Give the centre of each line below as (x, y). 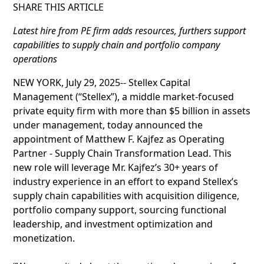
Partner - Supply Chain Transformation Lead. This (122, 153)
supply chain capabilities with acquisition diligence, (126, 196)
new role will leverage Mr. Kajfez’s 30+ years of (115, 167)
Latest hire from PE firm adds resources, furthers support (129, 31)
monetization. (44, 238)
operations (35, 59)
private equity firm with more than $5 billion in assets (132, 111)
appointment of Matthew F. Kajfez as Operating (119, 139)
